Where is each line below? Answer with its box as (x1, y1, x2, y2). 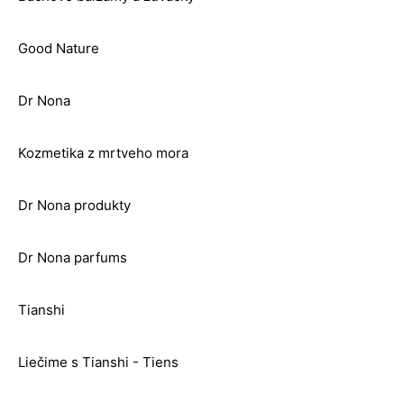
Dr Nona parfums (18, 249, 127, 267)
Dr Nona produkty (18, 197, 131, 215)
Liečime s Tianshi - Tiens (18, 353, 179, 372)
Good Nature (18, 40, 99, 58)
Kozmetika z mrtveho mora (18, 144, 188, 162)
